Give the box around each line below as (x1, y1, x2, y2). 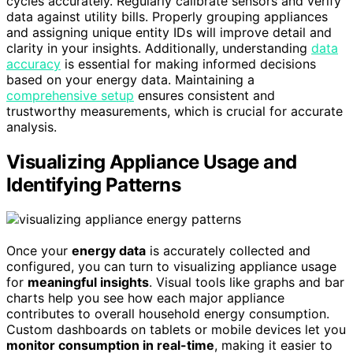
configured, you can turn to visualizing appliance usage (6, 258, 336, 275)
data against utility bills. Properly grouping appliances (6, 8, 328, 24)
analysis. (6, 118, 57, 135)
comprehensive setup (6, 87, 134, 103)
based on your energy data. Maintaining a (6, 71, 255, 87)
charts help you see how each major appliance (6, 290, 284, 307)
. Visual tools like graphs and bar (149, 274, 344, 291)
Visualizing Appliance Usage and (6, 150, 297, 173)
